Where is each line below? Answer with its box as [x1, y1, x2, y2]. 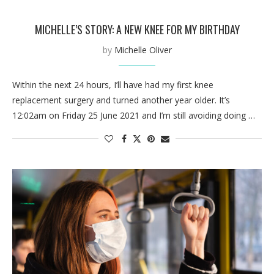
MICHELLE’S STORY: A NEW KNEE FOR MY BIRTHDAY [34, 21, 240, 37]
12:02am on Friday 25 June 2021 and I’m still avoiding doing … [12, 109, 255, 121]
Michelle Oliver [114, 43, 172, 56]
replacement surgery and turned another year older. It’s [12, 94, 230, 106]
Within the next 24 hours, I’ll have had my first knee [12, 78, 213, 91]
